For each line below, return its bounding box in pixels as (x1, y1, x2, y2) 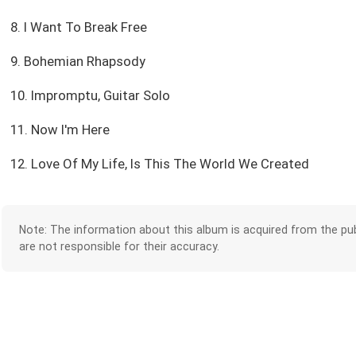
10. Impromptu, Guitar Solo (10, 87, 170, 104)
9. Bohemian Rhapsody (10, 53, 145, 70)
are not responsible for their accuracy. (18, 240, 219, 253)
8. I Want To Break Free (10, 19, 147, 36)
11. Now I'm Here (10, 122, 110, 138)
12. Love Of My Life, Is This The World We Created (10, 156, 309, 172)
